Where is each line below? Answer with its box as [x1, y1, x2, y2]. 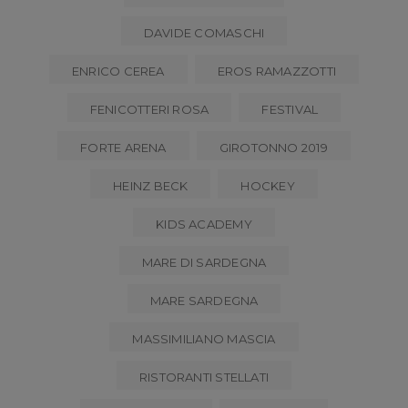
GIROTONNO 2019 [219, 139, 328, 155]
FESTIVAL [261, 101, 319, 117]
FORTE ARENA [80, 139, 167, 155]
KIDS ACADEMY [156, 216, 252, 231]
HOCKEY [240, 178, 295, 193]
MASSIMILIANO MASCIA [132, 331, 276, 346]
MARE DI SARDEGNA [141, 254, 267, 270]
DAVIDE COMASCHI [143, 25, 265, 40]
